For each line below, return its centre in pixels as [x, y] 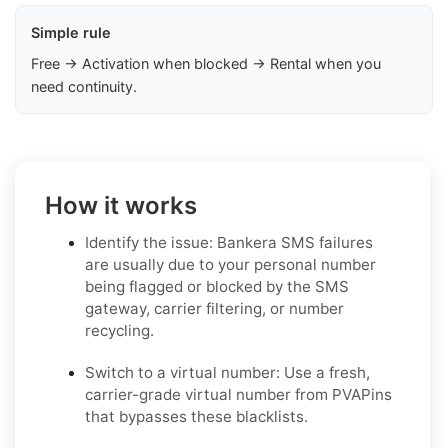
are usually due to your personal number [230, 265]
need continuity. [84, 87]
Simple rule [71, 33]
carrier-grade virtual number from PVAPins [238, 395]
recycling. [119, 331]
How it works [121, 206]
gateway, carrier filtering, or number [214, 309]
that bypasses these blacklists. [196, 417]
